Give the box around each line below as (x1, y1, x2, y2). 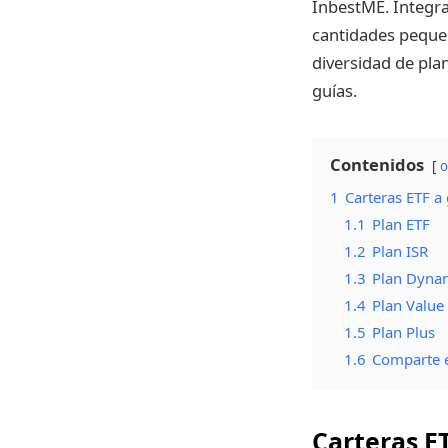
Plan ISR (372, 240, 428, 261)
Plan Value (372, 294, 444, 315)
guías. (312, 78, 357, 102)
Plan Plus (372, 321, 435, 342)
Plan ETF (372, 213, 430, 234)
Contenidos (330, 152, 424, 176)
